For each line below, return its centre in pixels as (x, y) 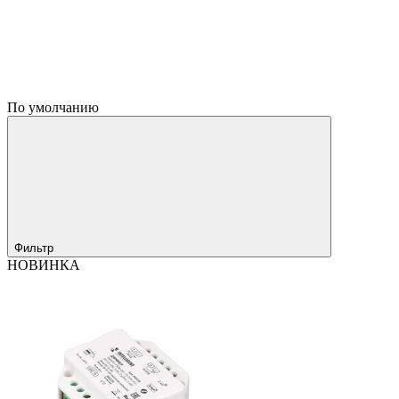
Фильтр (36, 248)
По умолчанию (55, 108)
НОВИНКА (44, 265)
